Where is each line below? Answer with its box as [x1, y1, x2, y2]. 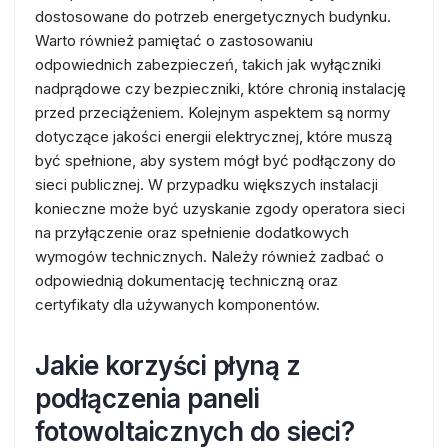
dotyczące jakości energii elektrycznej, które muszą [35, 127, 392, 146]
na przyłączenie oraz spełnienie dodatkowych [35, 223, 349, 242]
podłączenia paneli [35, 383, 259, 414]
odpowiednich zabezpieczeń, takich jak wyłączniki [35, 55, 381, 74]
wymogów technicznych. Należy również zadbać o [35, 247, 384, 266]
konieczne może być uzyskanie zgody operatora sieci [35, 199, 405, 218]
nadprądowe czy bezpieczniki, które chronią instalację [35, 79, 406, 98]
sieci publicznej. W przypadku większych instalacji [35, 175, 378, 194]
